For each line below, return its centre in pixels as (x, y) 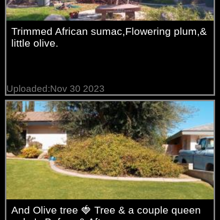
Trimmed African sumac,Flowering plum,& (109, 31)
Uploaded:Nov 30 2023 (56, 88)
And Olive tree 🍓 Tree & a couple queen (106, 210)
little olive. (35, 43)
